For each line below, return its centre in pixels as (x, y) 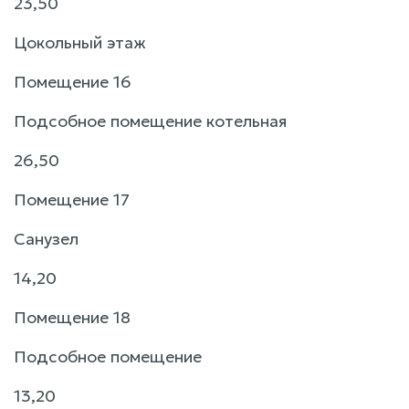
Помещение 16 (73, 81)
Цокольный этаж (80, 42)
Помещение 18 (72, 317)
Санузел (46, 238)
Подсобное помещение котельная (150, 121)
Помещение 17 (72, 199)
